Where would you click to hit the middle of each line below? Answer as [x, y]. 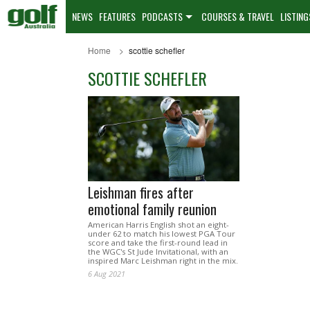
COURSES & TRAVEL [238, 16]
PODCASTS [162, 16]
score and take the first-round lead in [158, 243]
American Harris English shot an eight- [158, 225]
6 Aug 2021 [107, 274]
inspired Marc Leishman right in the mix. [163, 261]
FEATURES [117, 16]
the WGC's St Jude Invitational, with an [158, 252]
